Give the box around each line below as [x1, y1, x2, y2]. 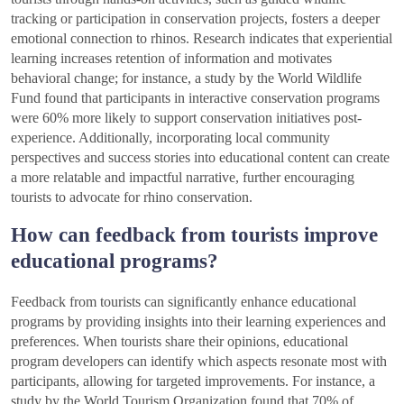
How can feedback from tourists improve [11, 223, 378, 247]
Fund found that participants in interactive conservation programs [11, 90, 380, 106]
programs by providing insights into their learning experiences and [11, 314, 386, 330]
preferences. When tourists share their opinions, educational [11, 334, 348, 350]
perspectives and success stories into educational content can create [11, 150, 390, 166]
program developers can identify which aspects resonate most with [11, 353, 387, 370]
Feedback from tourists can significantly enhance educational [11, 294, 356, 310]
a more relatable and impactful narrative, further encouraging [11, 170, 354, 186]
